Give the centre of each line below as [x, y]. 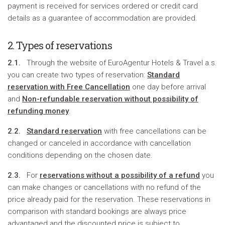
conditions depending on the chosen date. [80, 155]
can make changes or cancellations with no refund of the [104, 187]
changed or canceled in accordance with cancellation [99, 143]
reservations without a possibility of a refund [120, 175]
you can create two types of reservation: [77, 75]
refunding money [38, 111]
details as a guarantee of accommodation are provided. [102, 18]
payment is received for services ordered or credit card [103, 6]
